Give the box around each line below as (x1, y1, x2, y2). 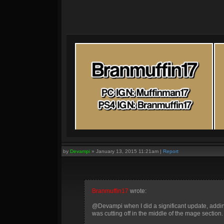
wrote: (128, 187, 146, 194)
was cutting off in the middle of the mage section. (92, 210, 223, 217)
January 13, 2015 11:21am (96, 148, 158, 154)
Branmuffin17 (92, 187, 128, 194)
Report (163, 148, 178, 154)
